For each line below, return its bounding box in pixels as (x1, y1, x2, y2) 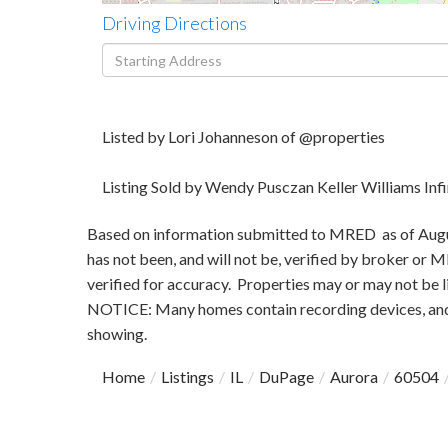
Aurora (330, 367, 378, 386)
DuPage (259, 367, 314, 386)
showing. (87, 324, 147, 343)
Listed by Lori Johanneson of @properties (102, 127, 385, 146)
